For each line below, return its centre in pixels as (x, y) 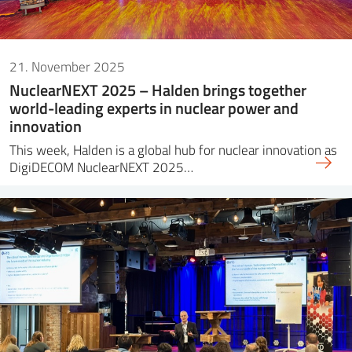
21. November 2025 (67, 67)
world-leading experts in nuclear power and (154, 108)
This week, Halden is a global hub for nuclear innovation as (173, 150)
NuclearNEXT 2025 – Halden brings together (158, 90)
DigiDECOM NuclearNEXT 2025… (101, 167)
